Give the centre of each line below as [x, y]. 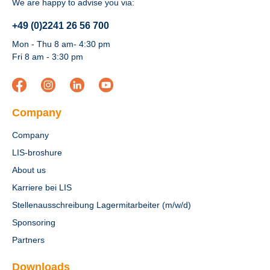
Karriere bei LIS [42, 187]
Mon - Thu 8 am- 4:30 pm [61, 44]
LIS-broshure [37, 152]
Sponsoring [34, 222]
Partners [28, 240]
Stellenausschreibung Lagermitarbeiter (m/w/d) [102, 205]
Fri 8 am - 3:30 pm [48, 57]
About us [29, 170]
